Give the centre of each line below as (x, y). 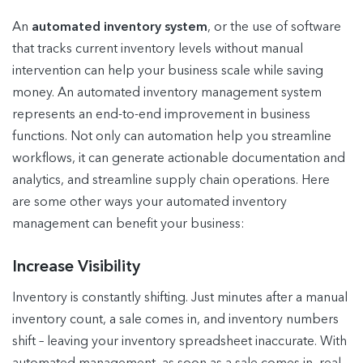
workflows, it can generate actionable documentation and (179, 158)
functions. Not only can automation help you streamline (172, 137)
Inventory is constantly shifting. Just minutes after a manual (180, 298)
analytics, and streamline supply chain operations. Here (171, 180)
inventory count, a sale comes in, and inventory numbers (175, 320)
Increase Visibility (76, 267)
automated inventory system (120, 27)
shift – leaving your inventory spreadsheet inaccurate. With (179, 342)
